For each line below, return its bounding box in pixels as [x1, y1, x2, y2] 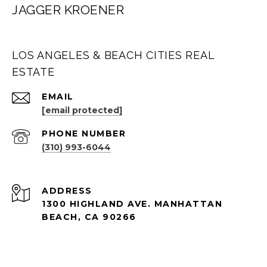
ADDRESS [42, 185, 92, 197]
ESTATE [12, 66, 55, 79]
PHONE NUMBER [42, 128, 126, 139]
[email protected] [42, 105, 122, 116]
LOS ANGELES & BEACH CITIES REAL [12, 49, 215, 62]
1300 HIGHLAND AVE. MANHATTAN [42, 198, 222, 210]
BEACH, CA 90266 [42, 212, 136, 223]
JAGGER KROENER [12, 2, 124, 18]
